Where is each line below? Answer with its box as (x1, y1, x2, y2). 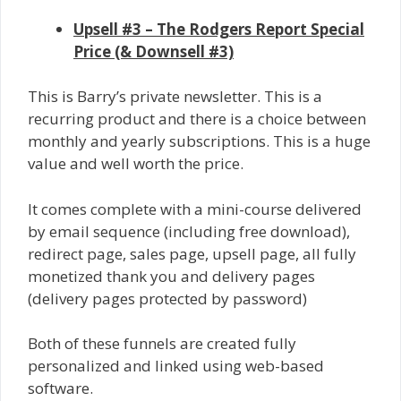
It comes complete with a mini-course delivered (28, 198, 362, 219)
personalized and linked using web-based (28, 355, 324, 377)
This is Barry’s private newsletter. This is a (28, 86, 322, 107)
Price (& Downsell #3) (73, 40, 234, 62)
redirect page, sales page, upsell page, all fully (28, 243, 356, 264)
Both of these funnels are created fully (28, 333, 296, 354)
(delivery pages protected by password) (28, 287, 307, 309)
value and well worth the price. (28, 153, 243, 175)
